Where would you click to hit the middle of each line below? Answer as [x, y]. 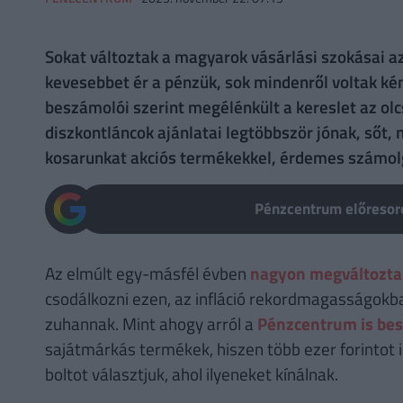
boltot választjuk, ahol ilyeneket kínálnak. [191, 373]
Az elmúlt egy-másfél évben [147, 273]
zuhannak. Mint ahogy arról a [151, 323]
